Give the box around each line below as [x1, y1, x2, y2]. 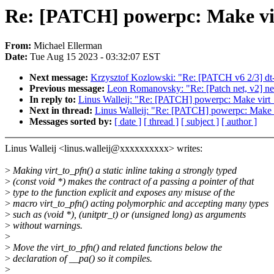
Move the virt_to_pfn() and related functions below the [10, 242, 222, 253]
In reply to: [29, 94, 78, 105]
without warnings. [10, 220, 83, 231]
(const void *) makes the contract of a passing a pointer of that [10, 176, 254, 187]
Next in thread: [29, 105, 95, 116]
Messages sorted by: [29, 116, 114, 127]
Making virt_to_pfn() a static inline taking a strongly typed [10, 165, 237, 176]
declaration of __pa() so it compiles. [10, 253, 152, 264]
